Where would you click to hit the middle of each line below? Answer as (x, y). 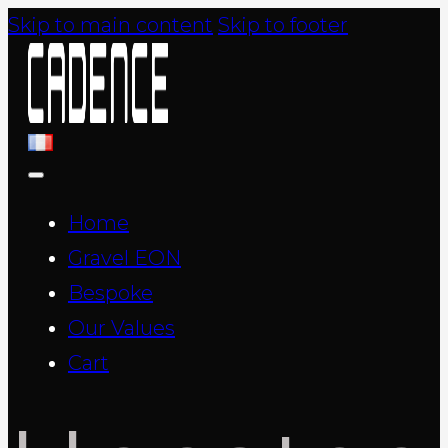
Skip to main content (110, 25)
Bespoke (110, 293)
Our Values (121, 328)
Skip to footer (283, 25)
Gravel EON (124, 258)
